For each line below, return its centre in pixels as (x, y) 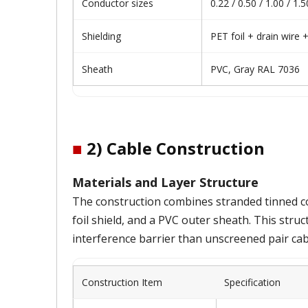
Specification (252, 282)
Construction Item (122, 282)
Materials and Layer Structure (165, 182)
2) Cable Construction (174, 148)
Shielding (101, 36)
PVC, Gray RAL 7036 (255, 69)
